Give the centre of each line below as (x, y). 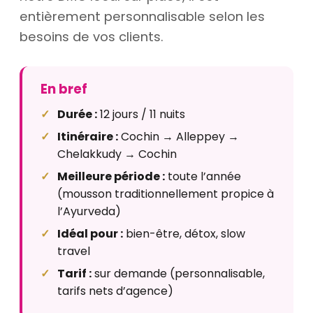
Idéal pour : (90, 233)
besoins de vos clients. (92, 36)
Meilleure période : (111, 176)
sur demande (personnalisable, (178, 273)
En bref (64, 89)
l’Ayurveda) (89, 211)
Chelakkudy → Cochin (117, 154)
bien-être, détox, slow (184, 233)
